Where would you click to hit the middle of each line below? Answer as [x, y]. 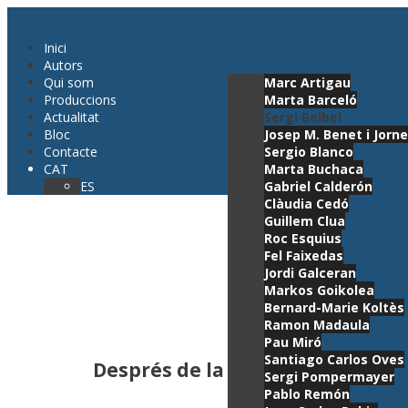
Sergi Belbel [303, 117]
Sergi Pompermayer [329, 377]
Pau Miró [293, 342]
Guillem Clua [305, 221]
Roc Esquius [303, 238]
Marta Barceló [311, 100]
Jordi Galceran [310, 273]
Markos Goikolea [319, 290]
